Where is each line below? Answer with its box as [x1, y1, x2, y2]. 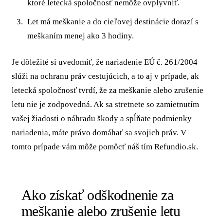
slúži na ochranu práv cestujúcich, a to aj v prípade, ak [12, 72, 199, 81]
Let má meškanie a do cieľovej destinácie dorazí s [27, 17, 199, 26]
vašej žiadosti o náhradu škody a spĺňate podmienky [12, 114, 192, 124]
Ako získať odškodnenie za [21, 187, 173, 203]
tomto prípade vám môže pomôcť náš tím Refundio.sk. [12, 142, 198, 152]
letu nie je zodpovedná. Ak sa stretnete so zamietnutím [12, 100, 199, 109]
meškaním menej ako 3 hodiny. [27, 31, 134, 40]
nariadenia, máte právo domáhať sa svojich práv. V [12, 128, 186, 138]
